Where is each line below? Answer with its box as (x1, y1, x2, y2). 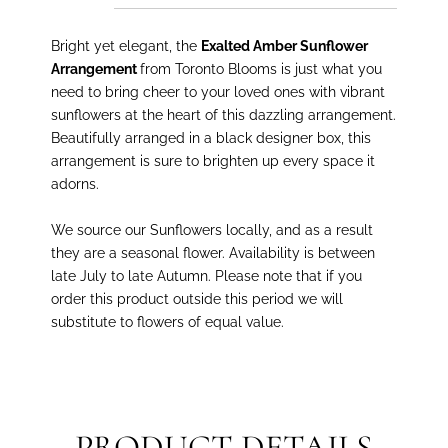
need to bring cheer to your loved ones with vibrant (51, 82, 386, 100)
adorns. (51, 174, 100, 192)
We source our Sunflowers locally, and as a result (51, 220, 374, 238)
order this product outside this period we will (51, 289, 344, 307)
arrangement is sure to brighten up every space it (51, 151, 376, 169)
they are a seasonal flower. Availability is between (51, 243, 376, 261)
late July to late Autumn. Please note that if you (51, 266, 363, 284)
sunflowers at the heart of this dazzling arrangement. (51, 105, 397, 123)
